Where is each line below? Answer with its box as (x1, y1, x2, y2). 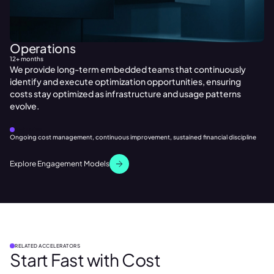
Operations (10, 40, 76, 56)
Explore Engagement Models (10, 159, 109, 169)
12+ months (10, 54, 43, 62)
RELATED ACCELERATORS (15, 243, 80, 250)
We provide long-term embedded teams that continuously (10, 63, 246, 75)
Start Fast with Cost (10, 249, 160, 271)
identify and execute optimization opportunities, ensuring (10, 75, 241, 87)
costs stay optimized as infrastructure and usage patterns (10, 87, 241, 99)
